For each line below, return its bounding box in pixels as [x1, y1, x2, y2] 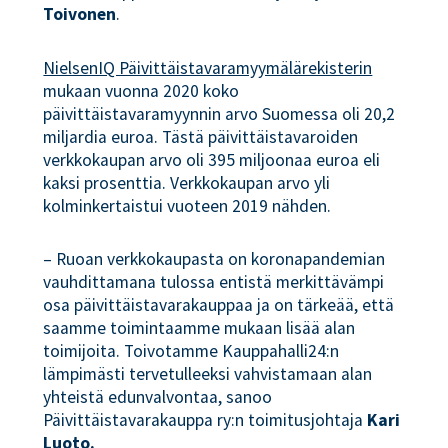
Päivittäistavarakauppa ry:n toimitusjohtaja [43, 409, 368, 432]
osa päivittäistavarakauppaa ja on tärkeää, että [43, 294, 395, 317]
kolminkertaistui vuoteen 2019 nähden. [43, 194, 332, 217]
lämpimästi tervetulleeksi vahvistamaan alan [43, 363, 373, 386]
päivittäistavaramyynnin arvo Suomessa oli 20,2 [43, 102, 396, 125]
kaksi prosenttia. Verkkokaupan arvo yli [43, 171, 331, 194]
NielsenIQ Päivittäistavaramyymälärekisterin [43, 56, 373, 79]
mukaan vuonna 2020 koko [43, 79, 240, 102]
